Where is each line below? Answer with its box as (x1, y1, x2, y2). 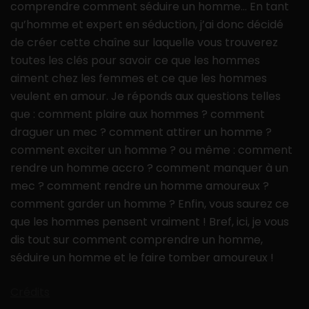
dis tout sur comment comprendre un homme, (10, 232, 263, 248)
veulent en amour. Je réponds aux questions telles (10, 88, 281, 105)
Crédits (10, 284, 50, 301)
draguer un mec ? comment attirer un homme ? (10, 124, 272, 141)
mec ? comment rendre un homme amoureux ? (10, 178, 269, 195)
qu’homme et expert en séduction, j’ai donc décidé (10, 17, 283, 33)
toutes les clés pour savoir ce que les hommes (10, 52, 260, 69)
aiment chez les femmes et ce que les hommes (10, 70, 267, 87)
